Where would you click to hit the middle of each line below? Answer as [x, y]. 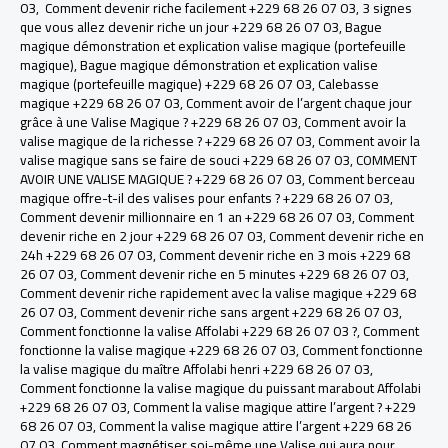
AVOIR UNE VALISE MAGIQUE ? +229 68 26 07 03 [161, 179]
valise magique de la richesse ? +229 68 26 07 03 [166, 141]
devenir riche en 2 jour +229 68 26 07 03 [141, 236]
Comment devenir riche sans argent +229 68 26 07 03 [239, 312]
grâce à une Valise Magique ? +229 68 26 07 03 [159, 122]
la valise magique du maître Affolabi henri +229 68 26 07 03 [195, 369]
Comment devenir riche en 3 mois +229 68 [284, 255]
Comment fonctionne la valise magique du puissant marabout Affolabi [220, 388]
